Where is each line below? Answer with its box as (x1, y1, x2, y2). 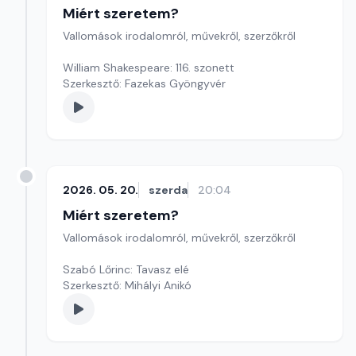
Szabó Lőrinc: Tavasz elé (63, 262, 189, 277)
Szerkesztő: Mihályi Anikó (63, 278, 192, 292)
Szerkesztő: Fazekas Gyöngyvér (63, 76, 226, 91)
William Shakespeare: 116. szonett (63, 60, 234, 75)
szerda (149, 183, 188, 197)
